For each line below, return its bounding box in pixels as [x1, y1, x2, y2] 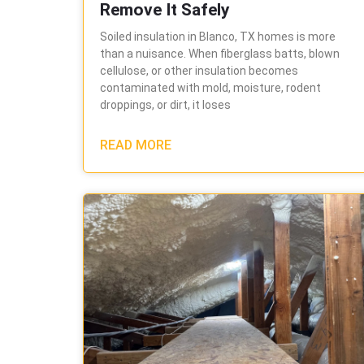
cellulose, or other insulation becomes [100, 64, 298, 78]
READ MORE [100, 137, 171, 154]
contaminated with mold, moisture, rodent [100, 81, 321, 95]
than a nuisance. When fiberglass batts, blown [100, 47, 340, 61]
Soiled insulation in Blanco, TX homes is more [100, 30, 336, 44]
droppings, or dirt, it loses [100, 98, 231, 112]
